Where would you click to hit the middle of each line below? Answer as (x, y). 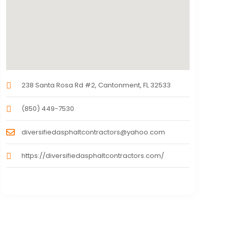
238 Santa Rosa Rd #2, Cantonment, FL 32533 (96, 85)
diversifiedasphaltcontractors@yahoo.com (93, 132)
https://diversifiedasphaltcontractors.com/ (93, 156)
